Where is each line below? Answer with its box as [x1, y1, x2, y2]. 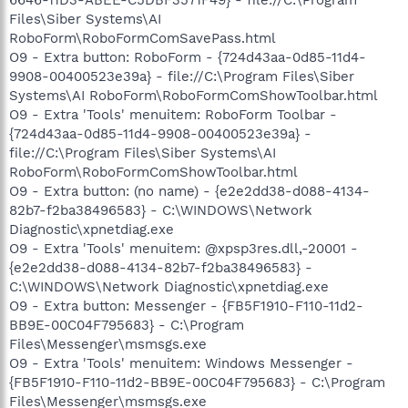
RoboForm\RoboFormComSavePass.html [9, 29, 276, 46]
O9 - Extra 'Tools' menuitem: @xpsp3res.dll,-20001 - [9, 240, 358, 257]
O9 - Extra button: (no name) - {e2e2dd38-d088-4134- [9, 182, 370, 199]
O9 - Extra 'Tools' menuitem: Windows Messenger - [9, 354, 353, 372]
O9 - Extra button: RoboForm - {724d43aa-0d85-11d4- [9, 48, 366, 66]
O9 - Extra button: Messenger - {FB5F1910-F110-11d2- [9, 297, 363, 314]
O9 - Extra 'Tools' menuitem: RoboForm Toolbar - [9, 106, 337, 123]
